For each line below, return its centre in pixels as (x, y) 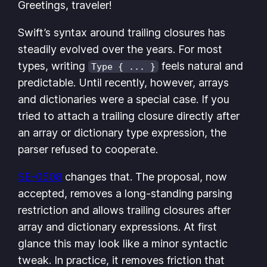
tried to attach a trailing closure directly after (129, 116)
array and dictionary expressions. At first (118, 226)
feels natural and (201, 66)
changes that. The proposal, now (145, 176)
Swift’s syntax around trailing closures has (122, 32)
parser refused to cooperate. (88, 149)
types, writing (53, 66)
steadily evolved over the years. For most (120, 49)
